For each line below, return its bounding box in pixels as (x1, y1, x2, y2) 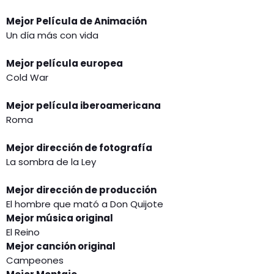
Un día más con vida (6, 29, 98, 42)
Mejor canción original (6, 240, 116, 253)
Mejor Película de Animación (6, 15, 147, 28)
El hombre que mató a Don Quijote (6, 198, 163, 211)
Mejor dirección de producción (6, 183, 157, 197)
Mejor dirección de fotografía (6, 141, 152, 155)
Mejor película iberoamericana (6, 99, 161, 113)
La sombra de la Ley (6, 155, 96, 169)
